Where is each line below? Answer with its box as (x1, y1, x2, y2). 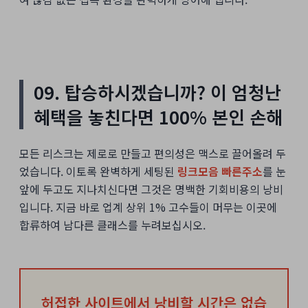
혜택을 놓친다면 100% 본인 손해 (34, 104, 283, 130)
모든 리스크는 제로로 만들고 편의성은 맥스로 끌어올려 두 (19, 144, 286, 162)
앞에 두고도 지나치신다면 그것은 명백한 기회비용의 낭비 (19, 180, 283, 197)
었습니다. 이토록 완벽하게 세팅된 (19, 162, 177, 179)
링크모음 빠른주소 (177, 162, 263, 179)
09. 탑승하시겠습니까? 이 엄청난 (34, 79, 281, 105)
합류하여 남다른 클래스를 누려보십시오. (19, 216, 206, 233)
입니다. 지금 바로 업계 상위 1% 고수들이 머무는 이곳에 (19, 198, 277, 215)
